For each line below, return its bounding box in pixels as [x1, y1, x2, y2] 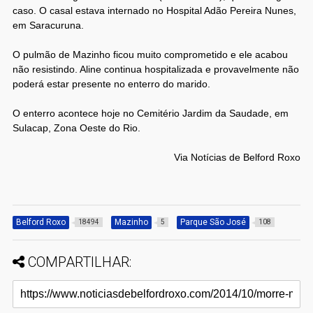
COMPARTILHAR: [27, 253, 131, 270]
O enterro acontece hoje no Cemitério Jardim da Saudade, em [12, 107, 289, 119]
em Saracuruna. [12, 19, 84, 31]
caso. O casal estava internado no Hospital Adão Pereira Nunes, [12, 4, 296, 16]
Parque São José [180, 217, 246, 227]
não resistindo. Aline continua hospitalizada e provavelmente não [12, 63, 299, 75]
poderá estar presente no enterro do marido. [12, 78, 210, 89]
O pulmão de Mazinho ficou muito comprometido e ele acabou [12, 48, 288, 60]
